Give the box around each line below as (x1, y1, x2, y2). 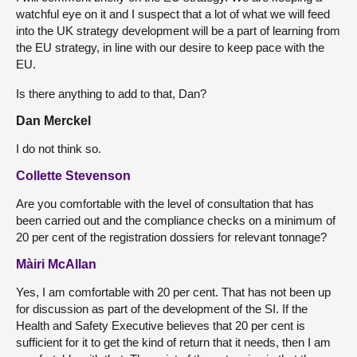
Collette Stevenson (16, 168, 131, 182)
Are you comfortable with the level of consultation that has (16, 196, 314, 210)
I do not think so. (16, 141, 101, 155)
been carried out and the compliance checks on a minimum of (16, 213, 335, 227)
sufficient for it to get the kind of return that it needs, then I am (16, 335, 331, 349)
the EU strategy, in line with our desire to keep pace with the (16, 40, 324, 54)
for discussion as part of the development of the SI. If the (16, 301, 308, 316)
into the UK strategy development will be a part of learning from (16, 23, 340, 37)
